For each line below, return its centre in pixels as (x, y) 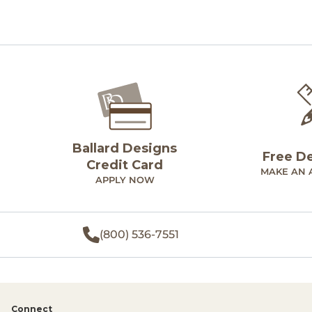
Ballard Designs (125, 149)
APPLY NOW (125, 180)
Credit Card (125, 165)
